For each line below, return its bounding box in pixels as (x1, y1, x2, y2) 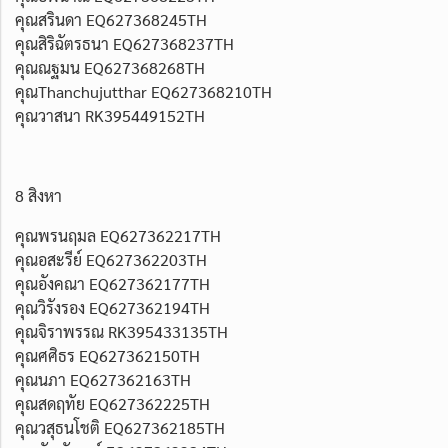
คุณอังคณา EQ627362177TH (15, 272, 210, 294)
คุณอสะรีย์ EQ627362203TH (15, 248, 207, 270)
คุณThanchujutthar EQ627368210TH (15, 80, 272, 102)
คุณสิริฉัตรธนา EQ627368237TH (15, 32, 234, 54)
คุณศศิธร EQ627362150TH (15, 344, 200, 366)
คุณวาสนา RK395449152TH (15, 104, 205, 126)
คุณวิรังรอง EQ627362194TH (15, 296, 210, 318)
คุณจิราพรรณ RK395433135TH (15, 320, 228, 342)
